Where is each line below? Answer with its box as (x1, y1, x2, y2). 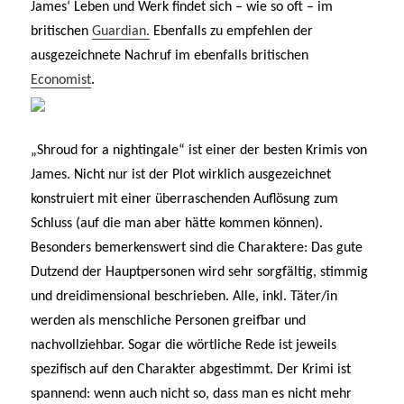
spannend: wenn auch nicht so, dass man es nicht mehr (31, 386, 353, 401)
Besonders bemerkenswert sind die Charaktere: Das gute (31, 240, 363, 255)
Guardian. (92, 23, 151, 39)
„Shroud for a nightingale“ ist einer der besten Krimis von (31, 142, 368, 158)
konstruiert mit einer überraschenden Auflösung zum (31, 191, 339, 207)
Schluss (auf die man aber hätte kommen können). (31, 216, 324, 231)
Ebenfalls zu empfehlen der (150, 23, 314, 39)
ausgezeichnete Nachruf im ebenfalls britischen (31, 48, 309, 63)
